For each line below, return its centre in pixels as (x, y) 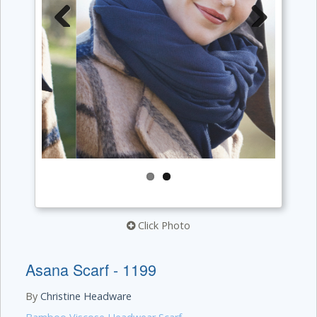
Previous (69, 45)
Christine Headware (86, 296)
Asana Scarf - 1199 (91, 269)
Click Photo (163, 225)
